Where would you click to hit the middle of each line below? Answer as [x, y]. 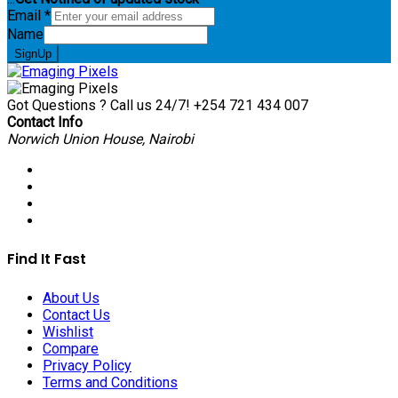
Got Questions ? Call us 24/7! [99, 106]
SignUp [33, 54]
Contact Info [45, 123]
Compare [71, 348]
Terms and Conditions [110, 382]
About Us [71, 298]
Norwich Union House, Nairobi [100, 139]
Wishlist [68, 331]
